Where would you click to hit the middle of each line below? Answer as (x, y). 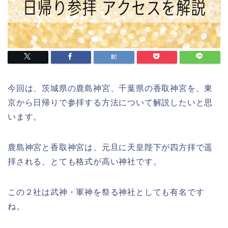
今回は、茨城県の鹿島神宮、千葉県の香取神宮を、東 (110, 89)
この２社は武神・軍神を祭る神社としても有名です (106, 192)
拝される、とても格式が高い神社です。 (85, 162)
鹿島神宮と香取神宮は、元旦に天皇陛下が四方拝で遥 (110, 148)
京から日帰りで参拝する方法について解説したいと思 (110, 103)
